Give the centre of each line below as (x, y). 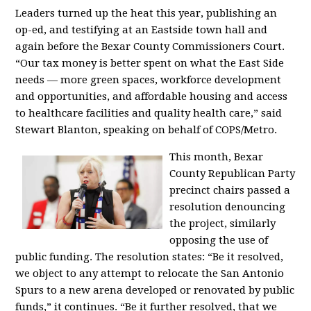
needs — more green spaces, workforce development (149, 80)
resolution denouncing (227, 207)
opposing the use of (218, 240)
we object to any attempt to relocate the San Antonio (150, 274)
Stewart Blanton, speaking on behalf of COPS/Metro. (146, 130)
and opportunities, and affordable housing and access (152, 96)
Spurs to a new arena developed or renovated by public (155, 290)
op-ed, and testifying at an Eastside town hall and (142, 30)
